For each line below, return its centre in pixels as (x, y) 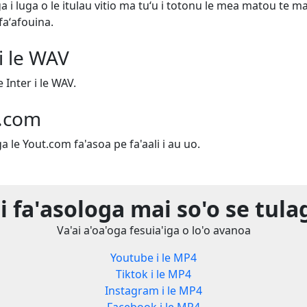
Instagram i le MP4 (153, 291)
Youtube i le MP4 (153, 258)
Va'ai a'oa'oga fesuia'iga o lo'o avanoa (153, 231)
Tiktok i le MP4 (153, 274)
